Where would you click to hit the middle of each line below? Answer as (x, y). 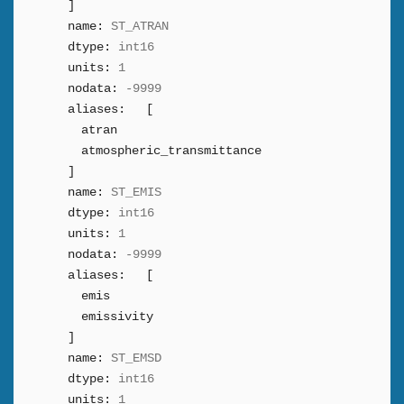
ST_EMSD (136, 358)
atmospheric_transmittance (171, 151)
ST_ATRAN (140, 26)
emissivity (117, 317)
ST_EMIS (136, 192)
